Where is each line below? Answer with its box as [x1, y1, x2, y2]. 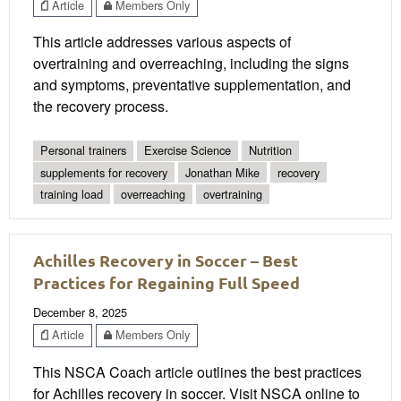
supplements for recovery [40, 163, 167, 181]
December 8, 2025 [33, 303, 127, 321]
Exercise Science [144, 141, 231, 159]
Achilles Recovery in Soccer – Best [33, 250, 298, 271]
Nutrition [249, 141, 292, 159]
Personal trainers [40, 141, 126, 159]
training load [40, 184, 103, 202]
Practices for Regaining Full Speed [33, 272, 300, 294]
